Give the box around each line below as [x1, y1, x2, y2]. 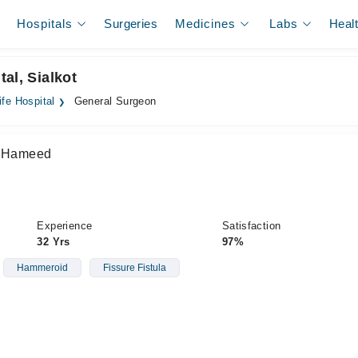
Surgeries [104, 17, 157, 30]
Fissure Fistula [102, 262, 166, 273]
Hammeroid [16, 262, 68, 273]
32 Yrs [37, 236, 70, 248]
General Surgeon [70, 96, 157, 107]
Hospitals [17, 17, 74, 30]
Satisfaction [221, 220, 281, 232]
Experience [37, 220, 93, 232]
